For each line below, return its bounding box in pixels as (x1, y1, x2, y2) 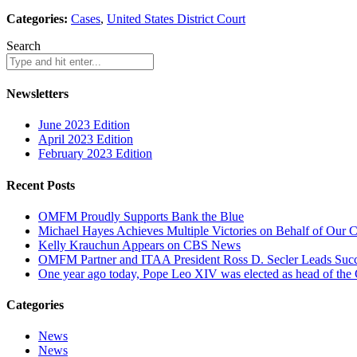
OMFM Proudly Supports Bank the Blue (38, 209, 244, 223)
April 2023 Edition (38, 132, 133, 147)
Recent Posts (6, 178, 75, 192)
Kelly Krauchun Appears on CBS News (38, 237, 241, 252)
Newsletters (6, 87, 69, 101)
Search (6, 38, 41, 53)
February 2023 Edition (38, 147, 152, 161)
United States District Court (107, 11, 245, 25)
